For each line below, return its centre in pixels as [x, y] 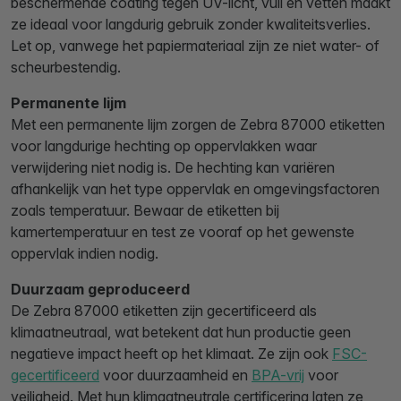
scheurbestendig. [66, 67]
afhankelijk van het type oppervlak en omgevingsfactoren [195, 189]
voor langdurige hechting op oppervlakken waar [164, 146]
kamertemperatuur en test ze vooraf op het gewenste [183, 232]
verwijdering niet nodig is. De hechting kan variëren [173, 167]
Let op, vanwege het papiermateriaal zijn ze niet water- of [195, 46]
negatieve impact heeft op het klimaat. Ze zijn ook [171, 354]
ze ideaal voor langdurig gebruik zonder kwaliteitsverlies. [191, 24]
